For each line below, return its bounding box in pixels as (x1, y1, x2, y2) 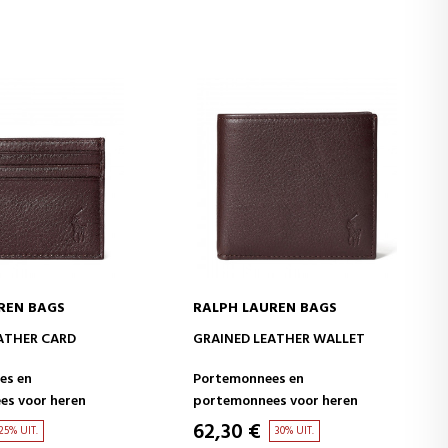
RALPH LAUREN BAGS (193, 297, 338, 320)
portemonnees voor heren (193, 390, 359, 413)
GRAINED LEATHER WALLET (193, 328, 366, 351)
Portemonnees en (193, 368, 305, 391)
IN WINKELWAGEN (242, 326, 351, 346)
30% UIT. (275, 422, 315, 440)
